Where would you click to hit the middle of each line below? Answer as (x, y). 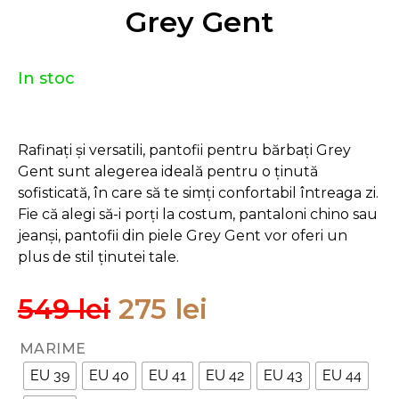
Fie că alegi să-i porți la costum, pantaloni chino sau (198, 215)
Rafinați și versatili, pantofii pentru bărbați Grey (184, 151)
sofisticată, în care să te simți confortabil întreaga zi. (198, 193)
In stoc (46, 79)
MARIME (53, 348)
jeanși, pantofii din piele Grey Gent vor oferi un (183, 236)
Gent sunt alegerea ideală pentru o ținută (168, 172)
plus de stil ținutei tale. (98, 257)
